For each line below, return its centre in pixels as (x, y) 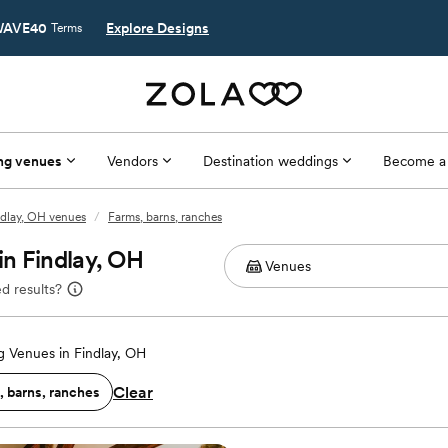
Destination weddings (270, 160)
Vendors (132, 160)
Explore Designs (157, 28)
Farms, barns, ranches (165, 217)
